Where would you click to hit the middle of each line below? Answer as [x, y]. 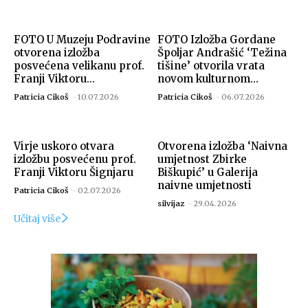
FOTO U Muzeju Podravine [82, 40]
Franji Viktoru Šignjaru [74, 173]
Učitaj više [37, 219]
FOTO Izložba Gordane [217, 40]
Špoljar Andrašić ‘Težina [222, 53]
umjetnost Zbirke [202, 159]
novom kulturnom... [208, 79]
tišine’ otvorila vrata [211, 66]
